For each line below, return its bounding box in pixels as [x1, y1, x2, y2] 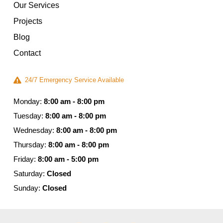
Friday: [13, 155, 38, 163]
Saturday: [13, 170, 47, 178]
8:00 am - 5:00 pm [38, 155, 99, 163]
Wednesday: [13, 126, 56, 134]
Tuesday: [13, 112, 45, 120]
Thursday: [13, 141, 48, 149]
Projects [13, 16, 42, 25]
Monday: [13, 98, 44, 106]
